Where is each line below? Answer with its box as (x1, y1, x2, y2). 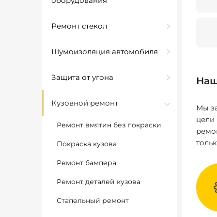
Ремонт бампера (57, 158, 116, 167)
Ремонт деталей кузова (57, 177, 140, 186)
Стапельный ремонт (57, 196, 129, 205)
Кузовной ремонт (51, 98, 118, 108)
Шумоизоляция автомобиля (51, 47, 158, 56)
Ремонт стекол (51, 21, 107, 31)
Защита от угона (51, 73, 113, 82)
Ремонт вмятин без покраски (57, 121, 161, 129)
